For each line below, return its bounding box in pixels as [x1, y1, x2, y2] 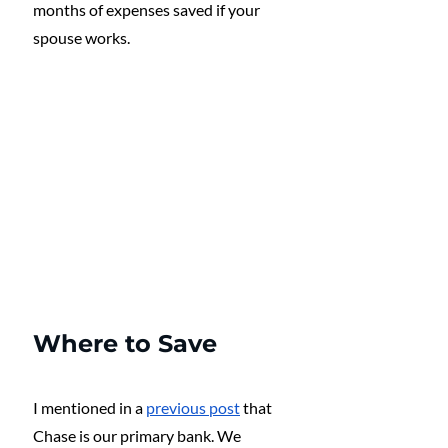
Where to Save [33, 328, 217, 358]
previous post [146, 397, 240, 417]
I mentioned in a [33, 397, 146, 417]
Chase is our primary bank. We [33, 425, 244, 445]
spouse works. [33, 27, 133, 47]
